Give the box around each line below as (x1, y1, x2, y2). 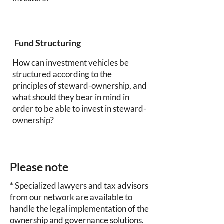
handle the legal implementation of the (10, 203, 149, 214)
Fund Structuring (14, 37, 81, 48)
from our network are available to (10, 192, 132, 202)
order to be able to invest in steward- (12, 103, 146, 114)
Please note (10, 160, 68, 174)
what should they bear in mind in (12, 92, 129, 102)
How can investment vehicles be (12, 57, 129, 68)
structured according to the (12, 69, 112, 79)
